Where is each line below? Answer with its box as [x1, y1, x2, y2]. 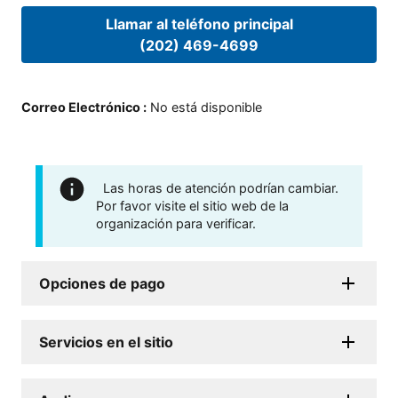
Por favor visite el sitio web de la [96, 197, 289, 213]
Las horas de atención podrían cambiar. [103, 179, 338, 195]
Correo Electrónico [21, 99, 140, 115]
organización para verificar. [96, 215, 256, 231]
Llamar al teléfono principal [105, 15, 293, 34]
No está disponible [150, 99, 262, 115]
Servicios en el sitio [39, 332, 173, 351]
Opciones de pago [39, 274, 165, 292]
